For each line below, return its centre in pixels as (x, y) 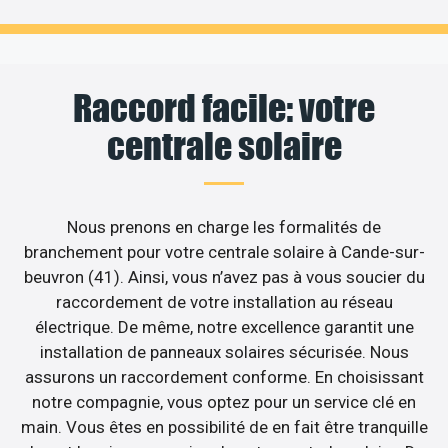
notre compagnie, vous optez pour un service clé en (224, 402)
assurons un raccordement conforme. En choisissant (224, 377)
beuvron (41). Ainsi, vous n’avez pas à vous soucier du (224, 277)
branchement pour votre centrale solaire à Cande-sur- (224, 252)
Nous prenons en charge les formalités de (224, 227)
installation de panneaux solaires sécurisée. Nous (224, 352)
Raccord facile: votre (224, 108)
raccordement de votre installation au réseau (224, 302)
